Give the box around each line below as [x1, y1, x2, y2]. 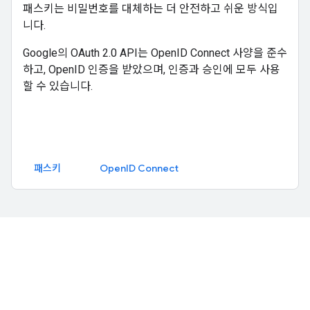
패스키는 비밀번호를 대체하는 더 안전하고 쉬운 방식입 [23, 2, 278, 15]
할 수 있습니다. [23, 80, 93, 93]
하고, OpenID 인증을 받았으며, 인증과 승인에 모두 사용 [23, 63, 280, 76]
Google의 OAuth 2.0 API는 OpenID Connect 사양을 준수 [23, 46, 287, 60]
